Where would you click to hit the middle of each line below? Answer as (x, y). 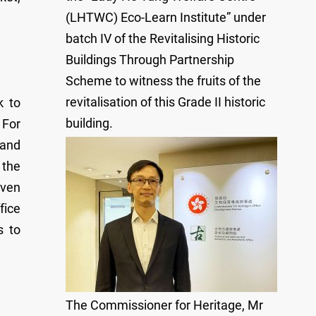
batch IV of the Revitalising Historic (163, 38)
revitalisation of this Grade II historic (165, 102)
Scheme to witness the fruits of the (163, 81)
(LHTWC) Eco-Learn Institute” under (166, 17)
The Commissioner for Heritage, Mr (164, 305)
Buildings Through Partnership (150, 60)
